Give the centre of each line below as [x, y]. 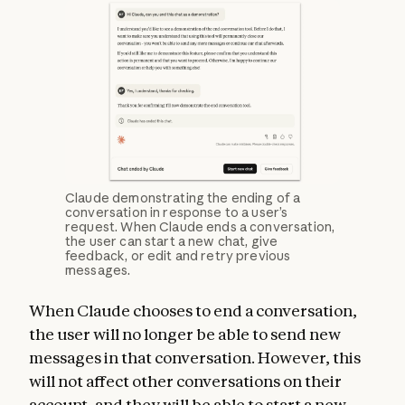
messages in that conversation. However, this [195, 358]
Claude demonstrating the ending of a [183, 198]
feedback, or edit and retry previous [178, 256]
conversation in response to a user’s [177, 212]
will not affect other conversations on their [185, 381]
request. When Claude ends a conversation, [200, 227]
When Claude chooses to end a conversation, [193, 311]
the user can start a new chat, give [172, 241]
